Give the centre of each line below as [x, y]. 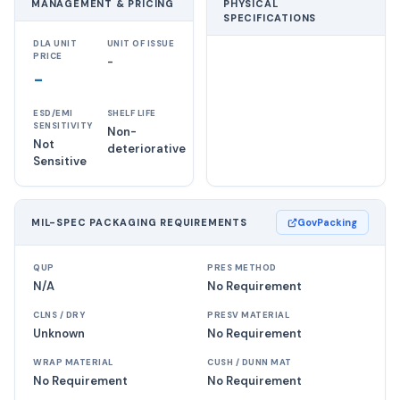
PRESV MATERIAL [248, 315]
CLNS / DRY [59, 315]
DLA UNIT [55, 44]
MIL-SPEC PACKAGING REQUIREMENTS [139, 222]
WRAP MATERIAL [73, 362]
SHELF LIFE [131, 113]
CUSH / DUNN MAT [250, 362]
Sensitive [60, 161]
